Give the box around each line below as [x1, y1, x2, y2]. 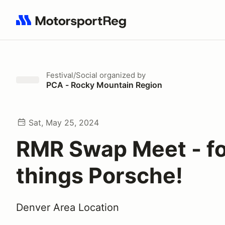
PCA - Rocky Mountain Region [46, 80, 162, 90]
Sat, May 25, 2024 [29, 118, 99, 128]
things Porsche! [16, 162, 183, 188]
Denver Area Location [16, 201, 119, 213]
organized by [97, 70, 146, 80]
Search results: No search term [16, 21, 133, 31]
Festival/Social [46, 70, 97, 80]
